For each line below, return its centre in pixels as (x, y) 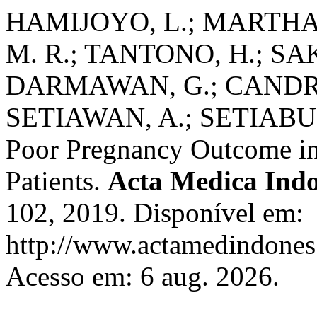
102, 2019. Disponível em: (155, 213)
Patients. (57, 181)
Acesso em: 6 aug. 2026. (143, 276)
